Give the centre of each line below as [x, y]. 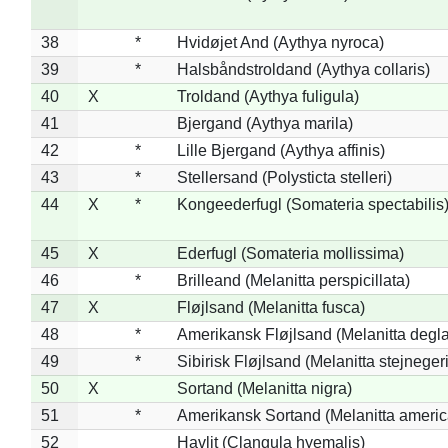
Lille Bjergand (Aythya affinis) [280, 150]
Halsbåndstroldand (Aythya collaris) [303, 69]
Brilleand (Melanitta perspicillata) [293, 280]
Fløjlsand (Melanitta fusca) [270, 307]
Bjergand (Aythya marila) [264, 123]
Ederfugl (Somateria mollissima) [290, 253]
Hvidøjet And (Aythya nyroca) [280, 42]
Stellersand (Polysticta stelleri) [284, 177]
